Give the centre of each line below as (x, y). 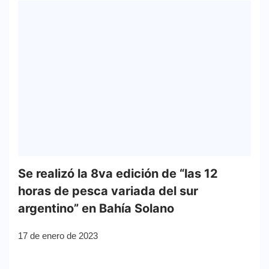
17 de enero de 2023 (58, 235)
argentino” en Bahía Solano (96, 208)
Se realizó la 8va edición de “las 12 (118, 173)
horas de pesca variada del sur (108, 191)
